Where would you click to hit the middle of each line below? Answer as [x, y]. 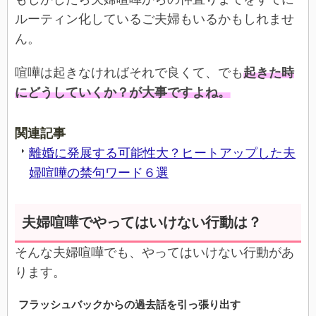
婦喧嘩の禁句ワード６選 [99, 172]
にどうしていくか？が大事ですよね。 [123, 92]
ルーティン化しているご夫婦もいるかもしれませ [154, 19]
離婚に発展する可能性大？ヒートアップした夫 [162, 153]
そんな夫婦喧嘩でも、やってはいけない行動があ [154, 252]
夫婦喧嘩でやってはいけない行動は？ [142, 222]
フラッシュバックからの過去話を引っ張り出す [129, 304]
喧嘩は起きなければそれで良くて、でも [129, 72]
